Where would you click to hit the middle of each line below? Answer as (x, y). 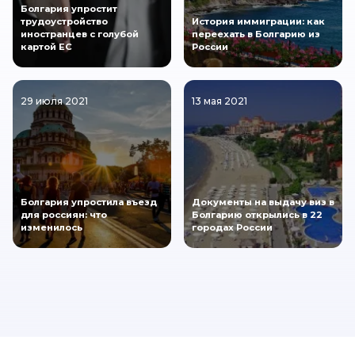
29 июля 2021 (54, 101)
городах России (232, 228)
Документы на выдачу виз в (263, 202)
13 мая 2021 (219, 101)
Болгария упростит (69, 9)
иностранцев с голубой (80, 34)
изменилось (52, 228)
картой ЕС (46, 47)
